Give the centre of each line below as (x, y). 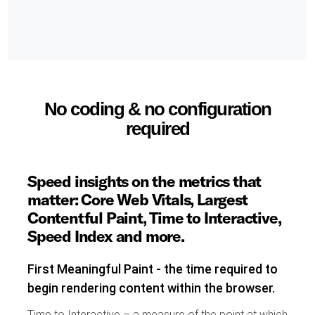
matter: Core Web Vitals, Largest (137, 199)
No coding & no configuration (157, 109)
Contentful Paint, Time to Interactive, (154, 218)
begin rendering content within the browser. (151, 288)
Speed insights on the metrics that (144, 181)
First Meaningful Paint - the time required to (153, 269)
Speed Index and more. (106, 236)
